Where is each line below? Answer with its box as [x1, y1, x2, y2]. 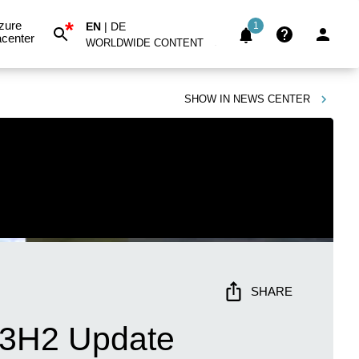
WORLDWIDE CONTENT [86, 36, 204, 49]
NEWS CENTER [233, 93, 310, 105]
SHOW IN [184, 93, 230, 105]
